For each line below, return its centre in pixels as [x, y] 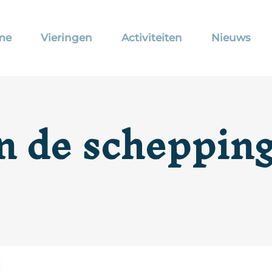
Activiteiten [152, 38]
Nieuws [231, 38]
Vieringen [67, 38]
